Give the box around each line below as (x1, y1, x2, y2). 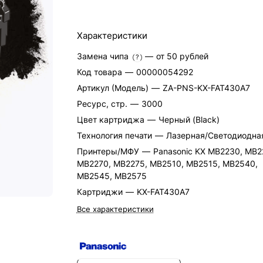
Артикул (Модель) (76, 83, 151, 93)
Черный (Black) (158, 114, 220, 124)
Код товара (76, 67, 124, 77)
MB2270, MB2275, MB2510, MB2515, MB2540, (76, 159, 258, 168)
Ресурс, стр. (76, 99, 130, 109)
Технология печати (76, 130, 154, 140)
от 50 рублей (156, 51, 208, 61)
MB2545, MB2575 (76, 171, 147, 181)
